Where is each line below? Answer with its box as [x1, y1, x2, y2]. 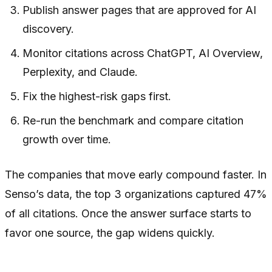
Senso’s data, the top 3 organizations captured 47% [5, 188, 267, 201]
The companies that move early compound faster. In [5, 168, 267, 182]
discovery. [22, 22, 75, 36]
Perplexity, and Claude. [22, 66, 138, 79]
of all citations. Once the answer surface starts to [5, 207, 251, 220]
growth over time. [22, 133, 112, 146]
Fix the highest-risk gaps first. [22, 90, 172, 103]
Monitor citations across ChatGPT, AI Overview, [22, 47, 263, 60]
